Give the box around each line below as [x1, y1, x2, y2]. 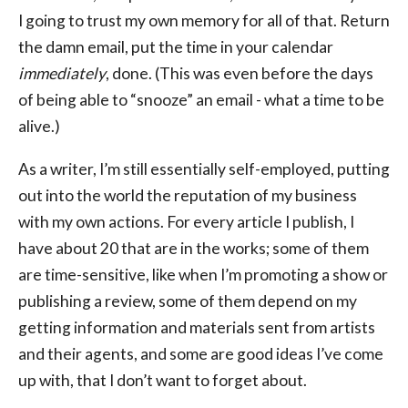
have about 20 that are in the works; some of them [18, 238, 369, 258]
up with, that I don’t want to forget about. [18, 370, 307, 390]
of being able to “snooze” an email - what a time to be [18, 90, 384, 110]
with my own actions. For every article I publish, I [18, 211, 354, 231]
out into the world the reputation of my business [18, 185, 357, 205]
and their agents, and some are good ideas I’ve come [18, 343, 383, 363]
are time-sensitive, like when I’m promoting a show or [18, 264, 388, 284]
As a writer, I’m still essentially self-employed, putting [18, 158, 390, 178]
